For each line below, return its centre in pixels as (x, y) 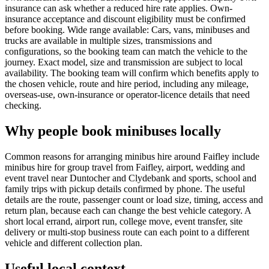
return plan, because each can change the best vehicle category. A (128, 210)
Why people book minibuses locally (113, 131)
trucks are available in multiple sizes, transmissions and (108, 41)
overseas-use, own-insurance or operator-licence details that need (127, 95)
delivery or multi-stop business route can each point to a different (127, 232)
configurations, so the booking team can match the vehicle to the (126, 52)
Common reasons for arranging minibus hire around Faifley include (132, 156)
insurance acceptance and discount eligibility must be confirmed (125, 19)
